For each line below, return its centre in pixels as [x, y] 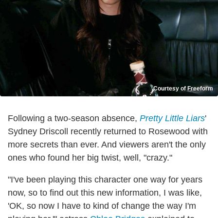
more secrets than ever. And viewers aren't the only [107, 145]
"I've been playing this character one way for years [105, 180]
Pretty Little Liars [172, 118]
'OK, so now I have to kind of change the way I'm [102, 206]
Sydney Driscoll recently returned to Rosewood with [108, 132]
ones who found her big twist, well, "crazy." [90, 158]
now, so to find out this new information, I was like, [105, 193]
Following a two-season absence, [74, 118]
